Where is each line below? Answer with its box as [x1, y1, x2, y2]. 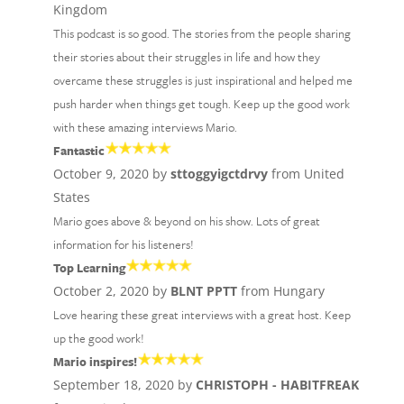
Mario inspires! [52, 353, 137, 371]
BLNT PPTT [170, 282, 237, 299]
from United [267, 165, 344, 182]
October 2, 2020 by [52, 282, 170, 299]
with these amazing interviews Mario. [52, 118, 237, 136]
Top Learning [52, 259, 125, 277]
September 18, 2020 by [52, 376, 196, 393]
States [52, 188, 90, 206]
